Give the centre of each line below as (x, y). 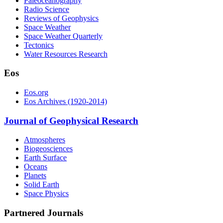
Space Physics (46, 194)
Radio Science (47, 9)
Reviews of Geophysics (61, 18)
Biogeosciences (48, 149)
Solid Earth (42, 185)
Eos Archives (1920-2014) (65, 102)
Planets (35, 176)
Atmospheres (45, 140)
